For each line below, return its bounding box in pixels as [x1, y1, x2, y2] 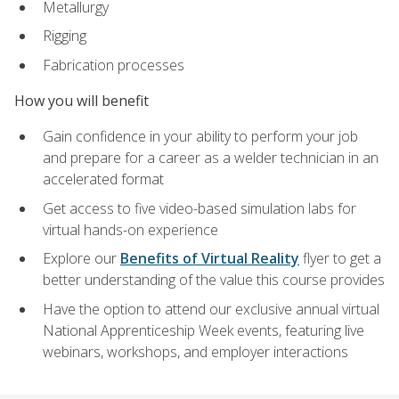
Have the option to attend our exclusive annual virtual [43, 299, 379, 320]
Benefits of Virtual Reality [120, 248, 299, 269]
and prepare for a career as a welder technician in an [43, 148, 379, 168]
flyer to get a [299, 248, 381, 269]
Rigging [43, 26, 86, 46]
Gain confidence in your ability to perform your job [43, 126, 358, 147]
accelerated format [43, 169, 164, 190]
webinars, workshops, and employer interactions [43, 342, 348, 362]
